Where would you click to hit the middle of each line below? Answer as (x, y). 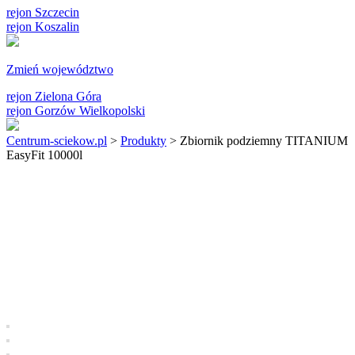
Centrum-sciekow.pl (57, 141)
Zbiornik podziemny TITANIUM (264, 141)
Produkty (143, 141)
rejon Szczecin (43, 12)
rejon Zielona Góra (54, 96)
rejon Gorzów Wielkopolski (76, 111)
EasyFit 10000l (44, 155)
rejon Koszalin (43, 27)
